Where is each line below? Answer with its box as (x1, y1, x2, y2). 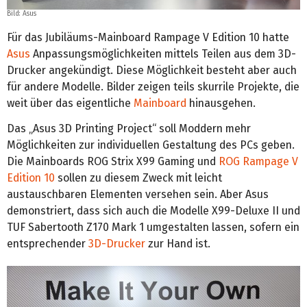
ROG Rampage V (219, 154, 298, 168)
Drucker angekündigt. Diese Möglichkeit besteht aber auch (7, 63, 297, 77)
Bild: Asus (7, 9, 36, 18)
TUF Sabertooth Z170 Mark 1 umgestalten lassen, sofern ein (7, 220, 299, 234)
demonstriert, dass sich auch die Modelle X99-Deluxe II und (7, 204, 300, 217)
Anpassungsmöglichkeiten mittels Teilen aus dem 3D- (30, 47, 296, 60)
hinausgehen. (186, 96, 256, 110)
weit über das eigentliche (7, 96, 134, 110)
